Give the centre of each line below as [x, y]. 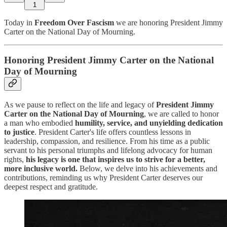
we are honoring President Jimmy [168, 22]
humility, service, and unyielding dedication [149, 123]
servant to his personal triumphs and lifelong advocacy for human [108, 150]
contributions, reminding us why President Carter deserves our [103, 177]
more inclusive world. [41, 168]
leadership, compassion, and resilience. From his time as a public [107, 141]
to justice [19, 132]
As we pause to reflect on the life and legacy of [80, 104]
